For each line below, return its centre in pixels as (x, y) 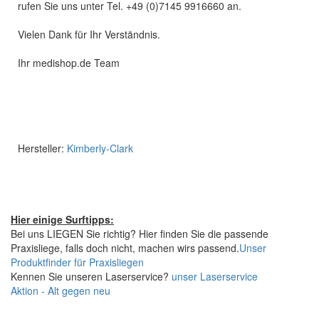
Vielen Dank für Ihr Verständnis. (89, 34)
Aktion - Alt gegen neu (61, 291)
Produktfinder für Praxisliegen (77, 262)
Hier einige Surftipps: (62, 219)
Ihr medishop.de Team (69, 63)
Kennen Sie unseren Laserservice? (91, 276)
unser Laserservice (215, 276)
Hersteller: (42, 148)
